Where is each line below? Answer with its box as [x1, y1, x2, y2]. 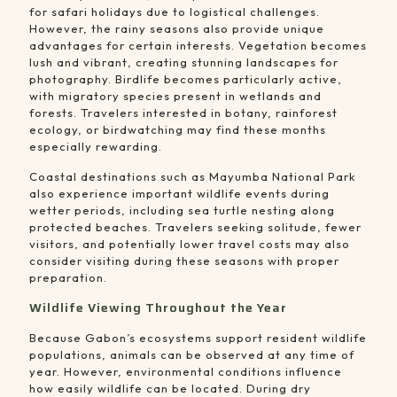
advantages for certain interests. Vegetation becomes [29, 38, 367, 53]
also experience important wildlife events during [29, 186, 330, 201]
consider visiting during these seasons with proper [29, 253, 339, 269]
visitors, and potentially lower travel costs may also [29, 237, 350, 252]
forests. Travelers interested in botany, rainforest [29, 105, 338, 121]
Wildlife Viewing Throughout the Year [29, 298, 287, 318]
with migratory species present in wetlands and [29, 89, 322, 104]
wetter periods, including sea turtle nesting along [29, 203, 335, 218]
